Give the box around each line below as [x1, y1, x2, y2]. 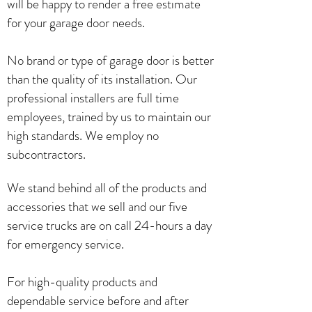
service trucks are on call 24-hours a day [7, 216, 212, 235]
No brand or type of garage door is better [7, 51, 214, 70]
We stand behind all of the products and [7, 178, 207, 197]
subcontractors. [7, 145, 86, 164]
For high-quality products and [7, 272, 157, 291]
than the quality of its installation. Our [7, 70, 197, 88]
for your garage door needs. [7, 13, 145, 32]
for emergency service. [7, 235, 124, 253]
